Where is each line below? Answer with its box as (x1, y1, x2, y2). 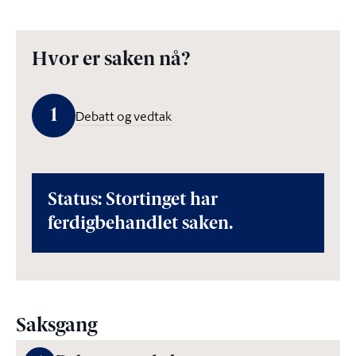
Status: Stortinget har (48, 192, 218, 210)
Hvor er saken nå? (32, 51, 190, 70)
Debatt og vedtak (75, 106, 172, 125)
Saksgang (16, 317, 97, 336)
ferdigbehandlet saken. (48, 215, 233, 234)
